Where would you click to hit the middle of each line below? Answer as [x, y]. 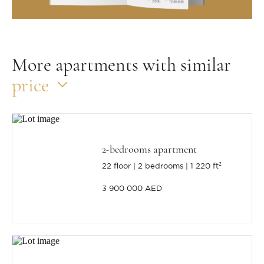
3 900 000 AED [132, 189]
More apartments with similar [121, 65]
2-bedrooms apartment [150, 149]
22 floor [117, 167]
